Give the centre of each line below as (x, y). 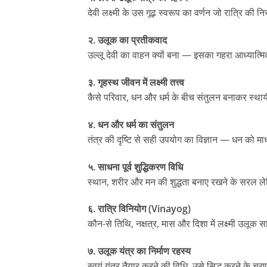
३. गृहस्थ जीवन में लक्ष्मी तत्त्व (136, 82)
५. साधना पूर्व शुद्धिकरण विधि (135, 167)
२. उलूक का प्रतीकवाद (127, 40)
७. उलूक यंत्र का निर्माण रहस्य (139, 251)
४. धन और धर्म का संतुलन (131, 124)
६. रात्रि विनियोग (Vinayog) (139, 209)
